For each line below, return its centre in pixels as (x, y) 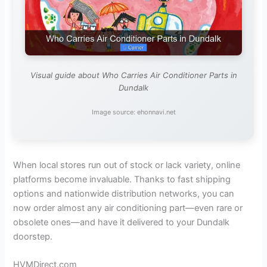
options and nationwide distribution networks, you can (124, 193)
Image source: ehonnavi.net (133, 112)
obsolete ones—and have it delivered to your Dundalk (122, 222)
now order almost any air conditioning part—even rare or (128, 208)
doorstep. (33, 236)
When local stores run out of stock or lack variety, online (127, 165)
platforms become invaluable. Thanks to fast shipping (122, 179)
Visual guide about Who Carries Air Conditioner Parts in (133, 75)
